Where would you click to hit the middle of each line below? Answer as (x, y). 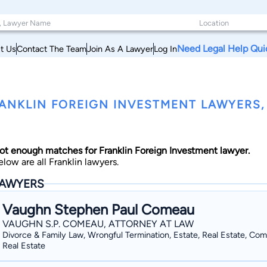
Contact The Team (52, 49)
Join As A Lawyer (120, 49)
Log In (165, 49)
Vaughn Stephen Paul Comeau (98, 209)
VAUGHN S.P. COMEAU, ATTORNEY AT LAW (98, 224)
